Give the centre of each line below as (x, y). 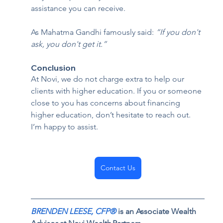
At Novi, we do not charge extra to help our (109, 79)
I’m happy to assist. (65, 127)
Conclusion (55, 68)
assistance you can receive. (78, 8)
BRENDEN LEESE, (62, 212)
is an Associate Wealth (158, 212)
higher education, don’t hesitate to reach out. (112, 115)
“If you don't (179, 32)
